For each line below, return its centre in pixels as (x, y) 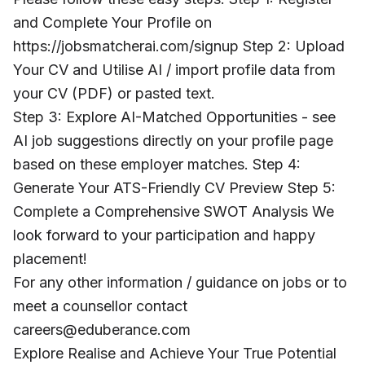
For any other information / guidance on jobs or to (180, 282)
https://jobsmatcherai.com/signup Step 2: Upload (179, 46)
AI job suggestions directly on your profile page (173, 141)
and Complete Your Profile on (112, 22)
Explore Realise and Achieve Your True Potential (175, 353)
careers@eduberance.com (102, 330)
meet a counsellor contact (100, 306)
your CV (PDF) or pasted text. (114, 93)
